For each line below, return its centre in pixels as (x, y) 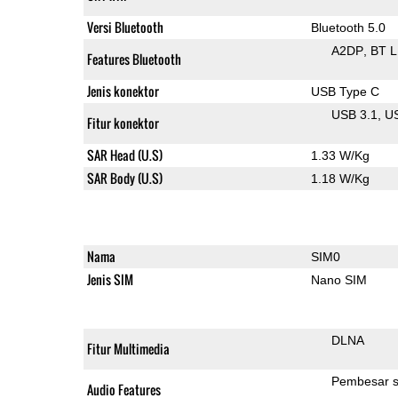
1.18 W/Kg (340, 178)
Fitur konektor (123, 123)
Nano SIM (338, 279)
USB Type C (345, 91)
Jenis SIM (110, 279)
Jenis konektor (123, 91)
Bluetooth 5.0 (348, 27)
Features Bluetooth (134, 59)
